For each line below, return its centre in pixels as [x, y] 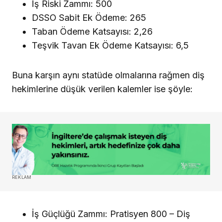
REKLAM [22, 177]
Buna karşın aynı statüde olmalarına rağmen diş [108, 75]
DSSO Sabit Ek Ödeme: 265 [89, 17]
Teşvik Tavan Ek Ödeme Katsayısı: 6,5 [110, 45]
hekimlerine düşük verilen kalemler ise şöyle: [102, 89]
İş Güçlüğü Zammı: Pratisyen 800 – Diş [111, 214]
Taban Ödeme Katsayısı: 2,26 [92, 31]
